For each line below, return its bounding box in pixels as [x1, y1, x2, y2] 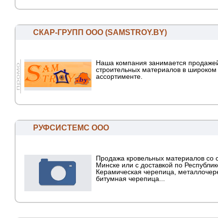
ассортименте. [96, 73, 143, 81]
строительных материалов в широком [96, 66, 217, 74]
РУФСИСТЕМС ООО [33, 124, 109, 132]
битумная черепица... [96, 175, 165, 183]
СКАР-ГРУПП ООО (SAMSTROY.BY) [33, 28, 167, 37]
